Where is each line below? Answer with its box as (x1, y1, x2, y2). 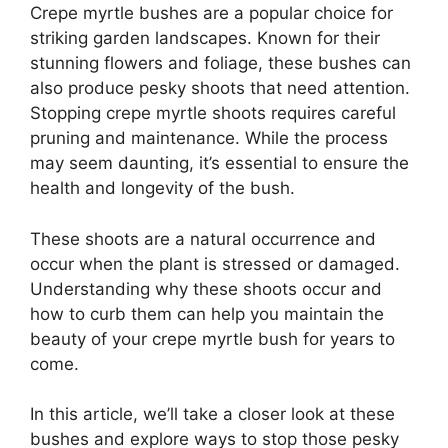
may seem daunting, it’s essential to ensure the (30, 153, 409, 174)
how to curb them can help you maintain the (30, 303, 384, 324)
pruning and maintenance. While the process (30, 128, 388, 149)
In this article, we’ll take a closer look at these (30, 404, 395, 425)
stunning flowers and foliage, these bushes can (30, 53, 411, 74)
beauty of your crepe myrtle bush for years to (30, 328, 395, 349)
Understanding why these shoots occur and (30, 278, 382, 299)
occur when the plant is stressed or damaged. (30, 253, 400, 274)
